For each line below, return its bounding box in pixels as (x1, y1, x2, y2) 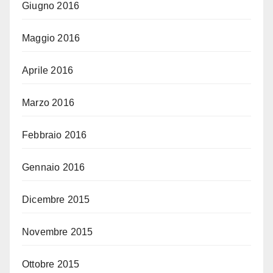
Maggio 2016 (22, 33, 80, 44)
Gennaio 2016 (22, 162, 85, 173)
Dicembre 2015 (22, 194, 90, 205)
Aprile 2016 (22, 65, 74, 76)
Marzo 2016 (22, 97, 74, 108)
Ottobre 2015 (22, 259, 80, 270)
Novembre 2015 (22, 227, 93, 238)
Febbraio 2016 (22, 130, 87, 141)
